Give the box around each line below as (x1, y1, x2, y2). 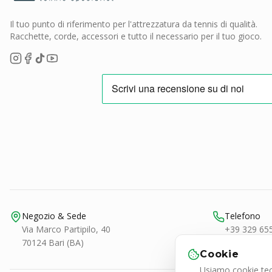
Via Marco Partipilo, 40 (22, 223, 110, 235)
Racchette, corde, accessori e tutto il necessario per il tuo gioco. (10, 30, 262, 42)
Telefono (225, 210, 260, 222)
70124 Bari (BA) (22, 237, 84, 248)
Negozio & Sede (22, 210, 86, 222)
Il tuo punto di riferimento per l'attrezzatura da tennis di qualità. (10, 18, 257, 30)
